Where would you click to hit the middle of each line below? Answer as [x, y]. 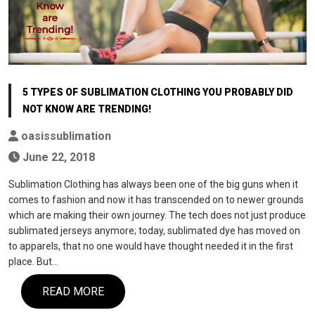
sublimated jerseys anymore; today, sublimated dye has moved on [154, 230]
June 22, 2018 [57, 157]
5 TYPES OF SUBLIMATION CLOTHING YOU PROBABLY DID [158, 92]
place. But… [33, 261]
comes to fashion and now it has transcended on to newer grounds [156, 199]
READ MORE [73, 291]
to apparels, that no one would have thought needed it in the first [151, 246]
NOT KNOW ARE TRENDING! [87, 109]
